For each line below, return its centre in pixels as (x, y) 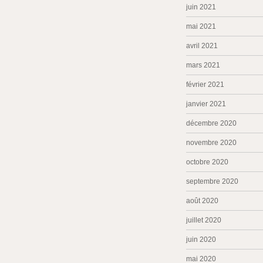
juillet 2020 (204, 220)
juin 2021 (201, 7)
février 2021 (205, 85)
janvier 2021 (206, 104)
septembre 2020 (212, 181)
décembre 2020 (211, 123)
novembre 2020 (211, 143)
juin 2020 (201, 240)
